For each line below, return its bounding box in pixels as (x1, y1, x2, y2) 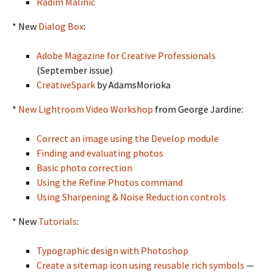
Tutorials (38, 215, 77, 227)
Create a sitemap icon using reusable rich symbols (37, 259, 244, 271)
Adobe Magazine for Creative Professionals (37, 49, 216, 62)
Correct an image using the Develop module (37, 132, 219, 144)
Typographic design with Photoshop (37, 244, 188, 257)
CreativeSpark (37, 79, 95, 91)
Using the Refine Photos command (37, 176, 183, 188)
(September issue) (37, 64, 113, 76)
